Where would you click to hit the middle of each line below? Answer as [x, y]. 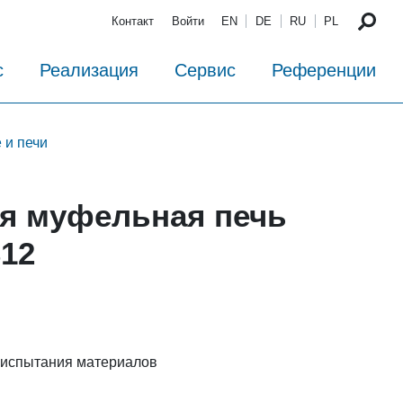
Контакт [133, 22]
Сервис [205, 71]
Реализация [89, 71]
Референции [324, 71]
